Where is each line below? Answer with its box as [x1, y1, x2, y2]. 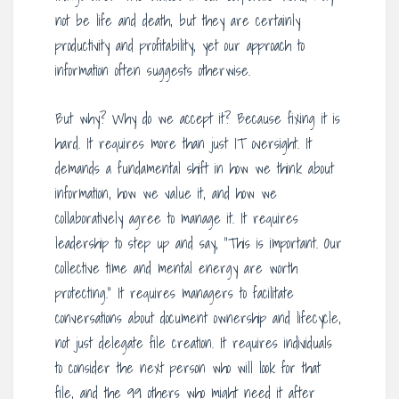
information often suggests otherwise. [55, 58, 250, 82]
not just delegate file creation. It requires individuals [55, 330, 332, 354]
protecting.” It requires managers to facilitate [55, 281, 294, 305]
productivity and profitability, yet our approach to [55, 33, 305, 57]
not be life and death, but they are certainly [55, 8, 300, 32]
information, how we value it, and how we [55, 181, 277, 205]
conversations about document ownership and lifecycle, [55, 305, 341, 330]
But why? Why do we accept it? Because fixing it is [55, 106, 340, 130]
